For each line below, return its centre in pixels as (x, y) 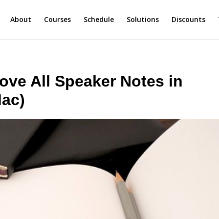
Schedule (99, 19)
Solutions (142, 19)
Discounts (188, 19)
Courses (57, 19)
